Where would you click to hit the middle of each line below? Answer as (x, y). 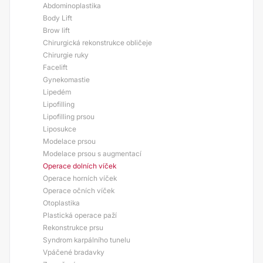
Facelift (55, 67)
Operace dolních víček (80, 166)
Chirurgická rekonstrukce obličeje (97, 43)
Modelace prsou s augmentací (92, 154)
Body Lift (58, 18)
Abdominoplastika (72, 6)
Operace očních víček (79, 190)
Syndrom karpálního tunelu (87, 240)
